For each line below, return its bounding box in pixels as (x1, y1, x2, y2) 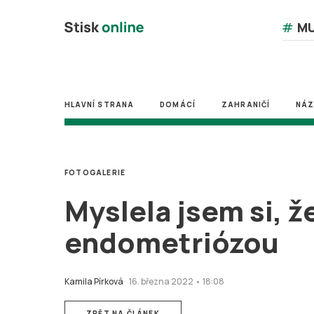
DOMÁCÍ (160, 100, 196, 109)
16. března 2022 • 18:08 (129, 275, 224, 287)
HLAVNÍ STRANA (64, 100, 135, 109)
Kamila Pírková (64, 275, 123, 287)
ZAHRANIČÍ (221, 100, 271, 109)
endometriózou (64, 223, 279, 261)
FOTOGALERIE (64, 168, 126, 177)
